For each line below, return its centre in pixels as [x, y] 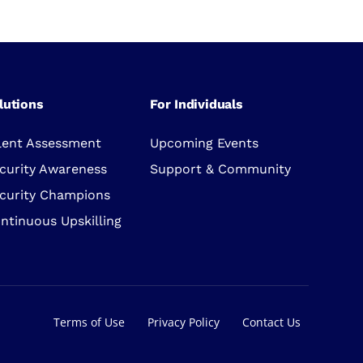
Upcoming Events [205, 143]
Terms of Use [89, 322]
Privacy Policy [183, 322]
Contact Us [271, 322]
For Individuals [196, 104]
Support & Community [221, 169]
